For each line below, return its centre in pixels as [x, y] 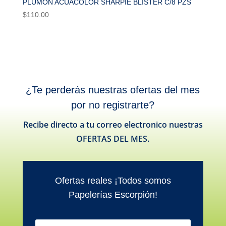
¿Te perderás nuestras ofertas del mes [113, 90]
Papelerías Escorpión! [113, 195]
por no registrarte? [113, 105]
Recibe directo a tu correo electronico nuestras [113, 125]
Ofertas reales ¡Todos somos [113, 181]
